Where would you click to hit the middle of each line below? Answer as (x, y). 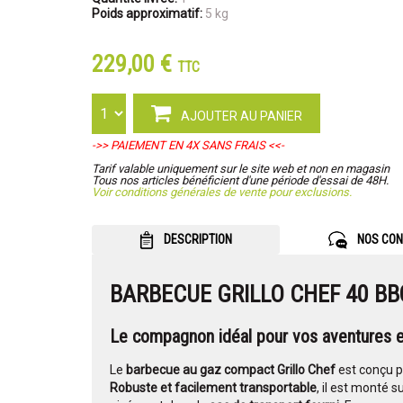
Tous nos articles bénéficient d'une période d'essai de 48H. (240, 180)
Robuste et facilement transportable (213, 388)
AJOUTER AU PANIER (240, 116)
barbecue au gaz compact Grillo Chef (231, 370)
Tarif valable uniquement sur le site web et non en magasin (241, 169)
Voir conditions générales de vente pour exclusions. (222, 192)
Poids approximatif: (147, 13)
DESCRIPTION (196, 239)
